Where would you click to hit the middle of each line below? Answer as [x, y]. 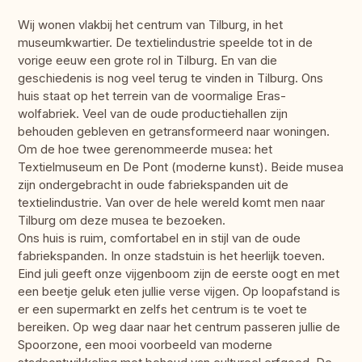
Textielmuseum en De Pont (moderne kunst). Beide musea [181, 167]
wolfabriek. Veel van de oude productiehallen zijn [153, 114]
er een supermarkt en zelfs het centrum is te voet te [162, 309]
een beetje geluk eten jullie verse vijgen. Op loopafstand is [179, 292]
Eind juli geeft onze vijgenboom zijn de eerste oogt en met [179, 274]
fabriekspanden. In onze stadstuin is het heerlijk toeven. [171, 256]
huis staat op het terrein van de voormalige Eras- [152, 96]
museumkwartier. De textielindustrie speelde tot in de [165, 43]
